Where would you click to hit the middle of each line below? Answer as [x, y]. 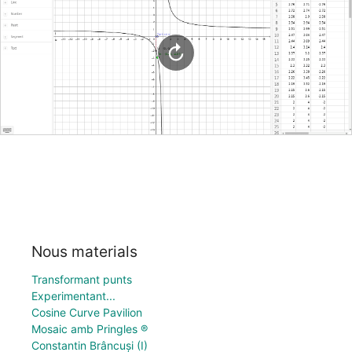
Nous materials [84, 251]
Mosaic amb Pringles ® [90, 328]
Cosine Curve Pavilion [87, 312]
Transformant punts [82, 279]
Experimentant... [73, 295]
